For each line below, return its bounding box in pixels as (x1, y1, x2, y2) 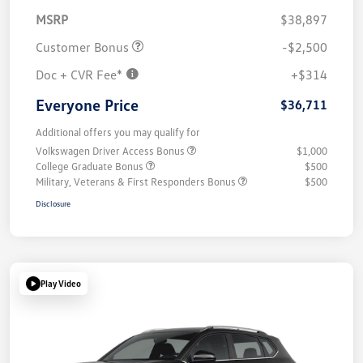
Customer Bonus (36, 38, 132, 55)
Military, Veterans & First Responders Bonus (36, 174, 238, 188)
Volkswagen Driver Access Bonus (36, 143, 187, 157)
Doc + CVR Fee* (36, 66, 126, 83)
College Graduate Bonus (36, 159, 146, 173)
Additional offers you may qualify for (36, 125, 200, 139)
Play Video (41, 278, 81, 289)
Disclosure (36, 198, 70, 208)
